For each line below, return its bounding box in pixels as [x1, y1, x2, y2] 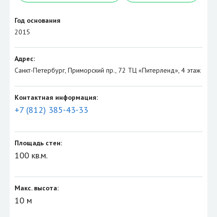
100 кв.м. [15, 149, 47, 161]
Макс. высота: [15, 184, 59, 193]
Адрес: [15, 54, 35, 63]
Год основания [15, 15, 61, 25]
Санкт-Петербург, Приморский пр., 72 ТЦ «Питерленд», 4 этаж [15, 66, 201, 75]
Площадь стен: [15, 138, 62, 147]
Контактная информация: [15, 93, 98, 102]
